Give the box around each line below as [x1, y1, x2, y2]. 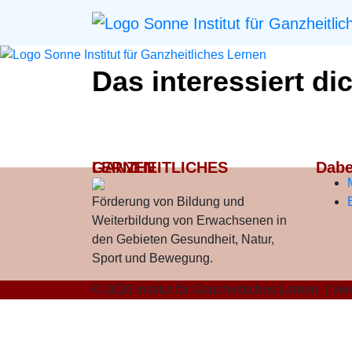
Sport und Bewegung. [92, 251, 213, 266]
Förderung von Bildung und [92, 195, 244, 209]
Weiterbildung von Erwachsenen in [92, 214, 287, 228]
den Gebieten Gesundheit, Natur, [92, 233, 274, 247]
